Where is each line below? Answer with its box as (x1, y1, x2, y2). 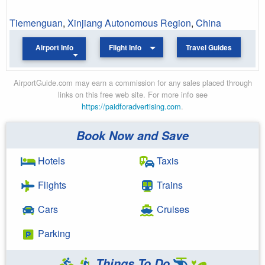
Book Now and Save (76, 127, 189, 144)
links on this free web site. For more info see (57, 88, 208, 100)
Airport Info (35, 42, 73, 53)
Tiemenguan (9, 15, 63, 30)
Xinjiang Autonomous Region (67, 15, 191, 30)
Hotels (35, 153, 65, 167)
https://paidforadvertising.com (82, 100, 181, 112)
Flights (35, 177, 66, 192)
